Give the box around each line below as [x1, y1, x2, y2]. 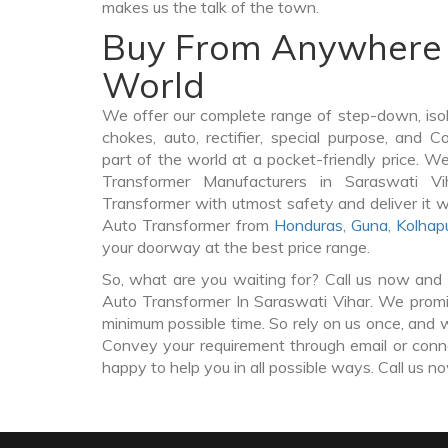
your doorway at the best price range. [102, 237, 370, 257]
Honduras [273, 215, 343, 235]
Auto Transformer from [102, 215, 274, 235]
